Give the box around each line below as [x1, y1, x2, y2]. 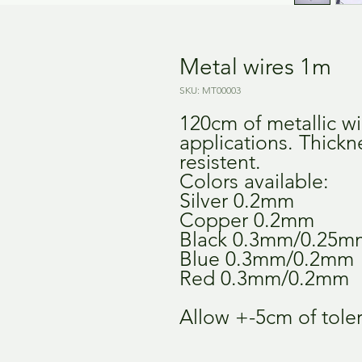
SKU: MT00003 [179, 83, 241, 96]
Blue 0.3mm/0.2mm [179, 246, 354, 271]
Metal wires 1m [179, 53, 331, 80]
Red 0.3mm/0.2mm [179, 265, 349, 290]
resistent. [179, 149, 261, 174]
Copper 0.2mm [179, 207, 314, 232]
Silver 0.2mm [179, 187, 294, 213]
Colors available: [179, 168, 329, 193]
